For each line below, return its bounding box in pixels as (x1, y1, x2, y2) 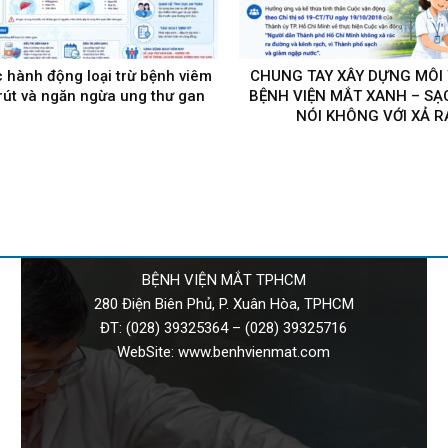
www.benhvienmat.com (178, 342, 331, 361)
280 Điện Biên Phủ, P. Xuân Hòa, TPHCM (93, 294, 354, 313)
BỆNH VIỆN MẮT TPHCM (141, 270, 306, 289)
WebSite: (117, 342, 179, 361)
